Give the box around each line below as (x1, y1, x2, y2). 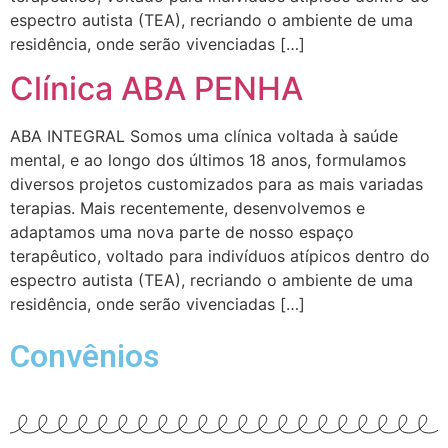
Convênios (10, 337, 159, 376)
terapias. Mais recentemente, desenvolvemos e (10, 197, 365, 218)
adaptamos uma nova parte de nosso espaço (10, 221, 354, 242)
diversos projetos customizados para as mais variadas (10, 173, 423, 194)
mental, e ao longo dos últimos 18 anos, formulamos (10, 149, 406, 170)
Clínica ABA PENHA (10, 68, 303, 108)
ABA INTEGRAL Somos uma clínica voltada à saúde (10, 125, 398, 146)
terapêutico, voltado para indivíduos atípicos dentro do (10, 245, 430, 266)
